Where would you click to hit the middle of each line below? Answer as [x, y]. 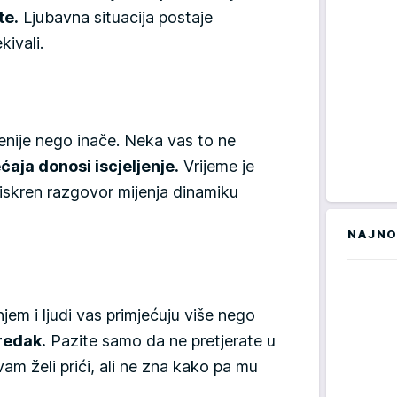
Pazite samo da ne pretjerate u [161, 340]
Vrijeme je [217, 166]
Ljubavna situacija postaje [116, 17]
